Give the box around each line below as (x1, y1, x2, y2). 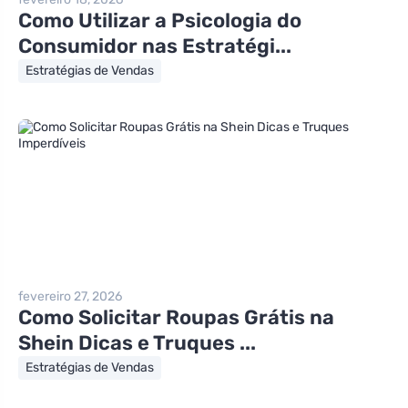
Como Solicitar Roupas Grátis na (18, 304, 334, 330)
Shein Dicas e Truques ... (18, 330, 256, 355)
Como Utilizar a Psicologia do (18, 7, 301, 33)
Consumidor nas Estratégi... (18, 33, 291, 58)
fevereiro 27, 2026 (18, 288, 122, 304)
